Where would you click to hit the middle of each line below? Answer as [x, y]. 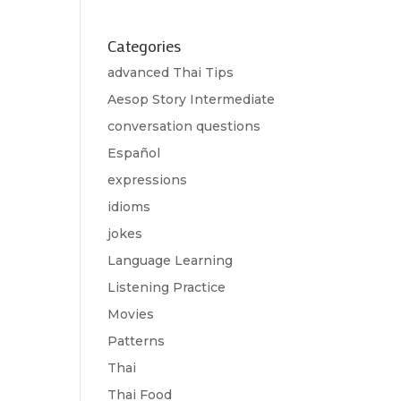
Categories [145, 46]
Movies [131, 315]
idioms [129, 207]
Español [134, 154]
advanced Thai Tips [171, 73]
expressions [148, 180]
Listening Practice [167, 288]
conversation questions [184, 127]
